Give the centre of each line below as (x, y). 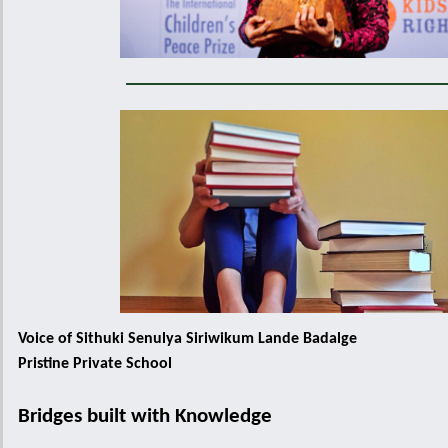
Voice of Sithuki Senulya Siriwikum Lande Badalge (187, 339)
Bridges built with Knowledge (145, 416)
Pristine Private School (97, 364)
